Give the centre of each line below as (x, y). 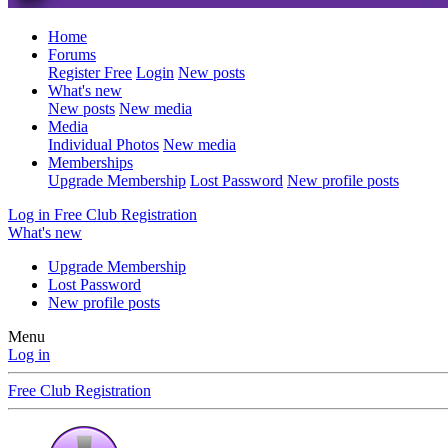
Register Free (90, 72)
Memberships (90, 162)
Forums (72, 54)
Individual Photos (103, 144)
